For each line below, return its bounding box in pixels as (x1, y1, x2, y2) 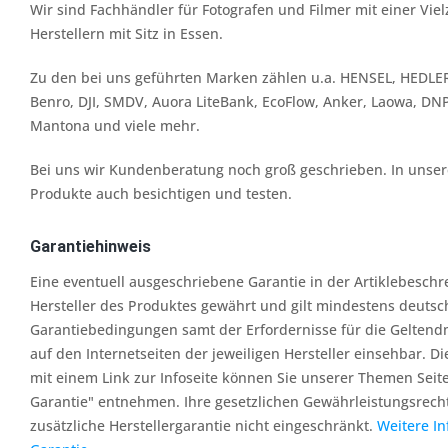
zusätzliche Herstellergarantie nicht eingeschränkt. (30, 416, 377, 435)
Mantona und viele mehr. (30, 116, 200, 135)
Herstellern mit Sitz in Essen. (30, 24, 223, 43)
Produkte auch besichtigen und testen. (30, 184, 292, 203)
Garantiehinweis (30, 237, 151, 256)
